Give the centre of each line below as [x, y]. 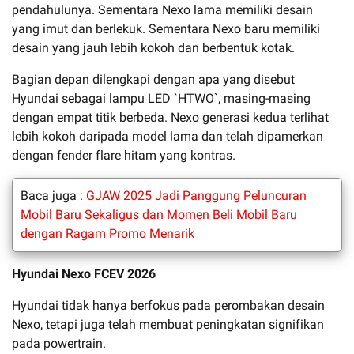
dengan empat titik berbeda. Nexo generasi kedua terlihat [170, 117]
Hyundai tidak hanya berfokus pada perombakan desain [168, 305]
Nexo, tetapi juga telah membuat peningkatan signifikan [168, 324]
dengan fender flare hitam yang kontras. [124, 155]
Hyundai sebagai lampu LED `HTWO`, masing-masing [161, 98]
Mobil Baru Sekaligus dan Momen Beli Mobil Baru [159, 214]
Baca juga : [53, 195]
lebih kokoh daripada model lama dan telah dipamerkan [168, 136]
